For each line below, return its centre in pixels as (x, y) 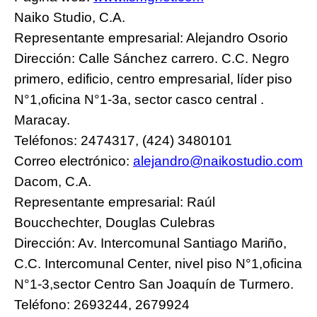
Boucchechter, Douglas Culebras (115, 222)
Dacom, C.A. (53, 181)
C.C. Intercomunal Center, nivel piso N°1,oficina (158, 263)
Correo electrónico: (74, 161)
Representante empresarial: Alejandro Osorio (151, 38)
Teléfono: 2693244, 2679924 (102, 304)
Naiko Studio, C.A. (70, 17)
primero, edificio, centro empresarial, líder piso (153, 79)
